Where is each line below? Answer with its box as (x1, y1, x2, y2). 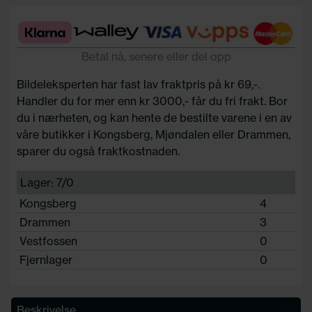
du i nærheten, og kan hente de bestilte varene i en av (17, 111, 292, 125)
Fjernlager (19, 253, 72, 267)
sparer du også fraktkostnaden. (17, 144, 180, 159)
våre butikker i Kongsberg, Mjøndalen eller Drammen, (17, 127, 290, 142)
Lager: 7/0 (20, 175, 74, 190)
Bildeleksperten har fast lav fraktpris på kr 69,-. (17, 77, 260, 92)
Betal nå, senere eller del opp (81, 49, 231, 64)
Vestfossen (19, 234, 77, 249)
